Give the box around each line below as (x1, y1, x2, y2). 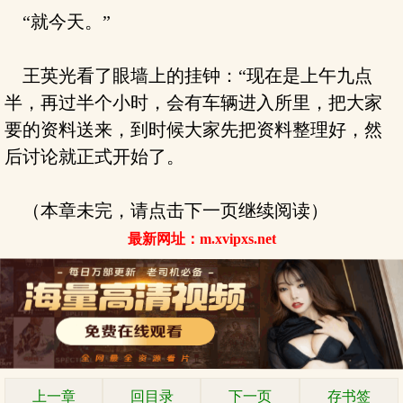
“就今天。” (4, 12, 111, 31)
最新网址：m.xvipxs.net (127, 231, 276, 246)
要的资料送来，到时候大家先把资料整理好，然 (4, 120, 382, 139)
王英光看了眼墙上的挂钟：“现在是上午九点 (4, 66, 372, 85)
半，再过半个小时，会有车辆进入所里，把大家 (4, 93, 382, 112)
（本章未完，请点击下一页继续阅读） (4, 201, 328, 220)
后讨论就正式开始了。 (4, 147, 184, 166)
